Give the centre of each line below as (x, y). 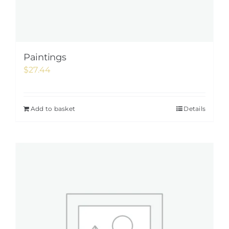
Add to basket (53, 109)
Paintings (45, 57)
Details (194, 109)
